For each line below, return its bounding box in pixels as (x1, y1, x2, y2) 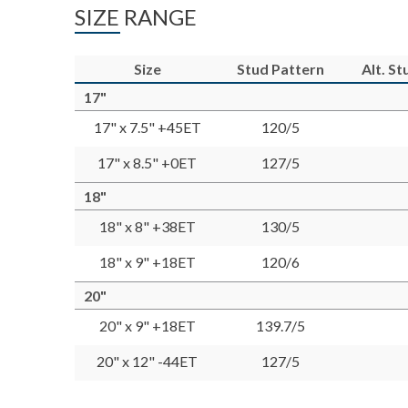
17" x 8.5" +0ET (97, 154, 198, 171)
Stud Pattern (237, 60, 325, 77)
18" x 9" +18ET (98, 253, 196, 270)
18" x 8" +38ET (98, 218, 196, 235)
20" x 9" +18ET (98, 317, 196, 334)
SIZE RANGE (75, 4, 198, 30)
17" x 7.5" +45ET (93, 118, 201, 136)
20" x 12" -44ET (97, 352, 199, 370)
